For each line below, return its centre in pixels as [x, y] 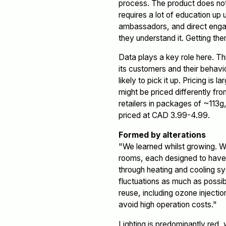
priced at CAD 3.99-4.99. [164, 116]
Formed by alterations [162, 135]
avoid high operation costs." [167, 204]
